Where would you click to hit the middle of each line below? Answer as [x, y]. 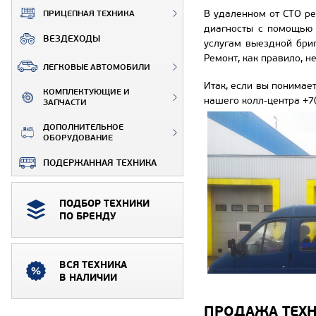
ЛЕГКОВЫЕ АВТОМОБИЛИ [97, 67]
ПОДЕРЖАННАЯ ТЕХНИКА [100, 163]
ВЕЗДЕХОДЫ [72, 38]
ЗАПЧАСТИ [65, 102]
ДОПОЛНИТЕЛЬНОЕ [83, 127]
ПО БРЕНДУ [87, 216]
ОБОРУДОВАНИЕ [78, 138]
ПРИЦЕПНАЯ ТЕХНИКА [89, 13]
